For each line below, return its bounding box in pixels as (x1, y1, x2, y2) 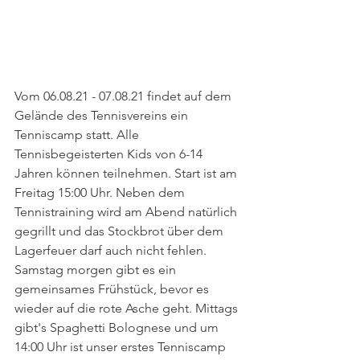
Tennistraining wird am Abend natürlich (14, 204, 240, 220)
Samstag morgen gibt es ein (14, 262, 179, 278)
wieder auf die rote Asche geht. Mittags (14, 301, 241, 317)
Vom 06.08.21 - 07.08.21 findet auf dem (14, 88, 235, 104)
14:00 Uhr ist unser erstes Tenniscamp (14, 339, 229, 355)
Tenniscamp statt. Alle (14, 127, 142, 143)
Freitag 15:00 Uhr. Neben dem (14, 185, 188, 201)
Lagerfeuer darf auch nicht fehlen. (14, 243, 210, 259)
